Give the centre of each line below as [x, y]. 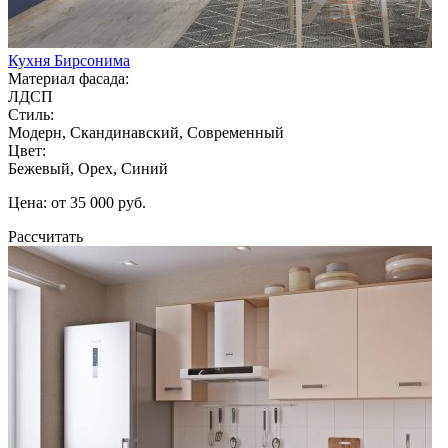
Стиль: [31, 114]
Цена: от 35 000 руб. [77, 202]
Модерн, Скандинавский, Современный [146, 132]
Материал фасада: [68, 78]
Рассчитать [45, 236]
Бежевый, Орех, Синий [88, 168]
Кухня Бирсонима [69, 60]
